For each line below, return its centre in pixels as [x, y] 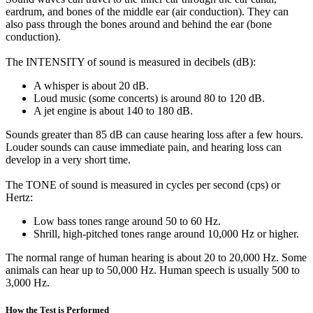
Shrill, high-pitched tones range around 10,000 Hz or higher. [166, 234]
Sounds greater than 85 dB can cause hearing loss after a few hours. [154, 135]
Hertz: [19, 198]
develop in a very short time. [68, 160]
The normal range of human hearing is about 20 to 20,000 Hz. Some [156, 258]
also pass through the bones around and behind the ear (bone [139, 24]
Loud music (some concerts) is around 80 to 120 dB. [149, 99]
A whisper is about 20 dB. [91, 86]
